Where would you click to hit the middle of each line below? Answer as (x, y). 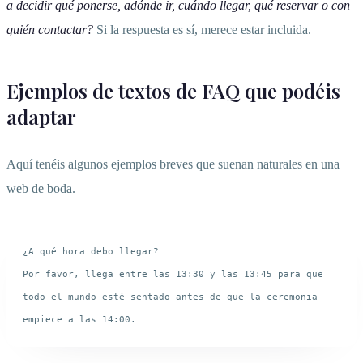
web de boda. (41, 189)
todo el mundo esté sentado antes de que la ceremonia (170, 297)
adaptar (41, 117)
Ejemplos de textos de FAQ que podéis (173, 91)
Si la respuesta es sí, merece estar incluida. (202, 30)
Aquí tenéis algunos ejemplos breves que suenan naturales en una (173, 164)
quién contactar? (50, 30)
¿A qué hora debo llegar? (91, 252)
